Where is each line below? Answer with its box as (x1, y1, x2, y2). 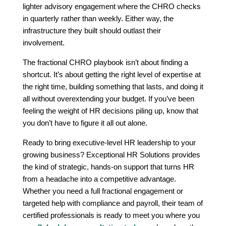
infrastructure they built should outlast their (22, 26, 161, 35)
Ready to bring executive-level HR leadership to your (22, 138, 196, 147)
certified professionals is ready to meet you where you (22, 210, 200, 219)
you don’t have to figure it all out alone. (22, 118, 147, 127)
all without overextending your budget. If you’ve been (22, 94, 194, 103)
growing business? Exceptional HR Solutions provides (22, 150, 200, 159)
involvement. (22, 38, 65, 47)
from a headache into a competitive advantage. (22, 174, 176, 183)
